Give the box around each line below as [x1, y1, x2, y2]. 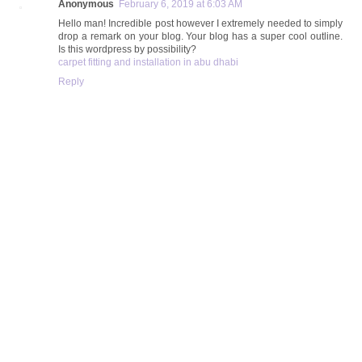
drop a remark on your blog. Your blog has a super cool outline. [58, 30, 343, 42]
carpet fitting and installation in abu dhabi [58, 56, 238, 68]
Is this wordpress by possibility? [58, 43, 196, 55]
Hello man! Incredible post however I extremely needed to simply [58, 17, 343, 29]
